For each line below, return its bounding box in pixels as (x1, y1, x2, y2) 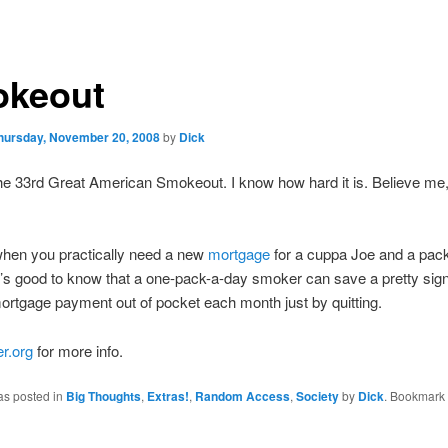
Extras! (146, 387, 189, 406)
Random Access (194, 387, 290, 406)
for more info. (32, 339, 123, 361)
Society (295, 387, 339, 406)
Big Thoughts (65, 387, 141, 406)
